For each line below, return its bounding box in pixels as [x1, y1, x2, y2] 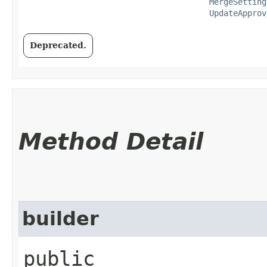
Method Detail [18, 128, 203, 155]
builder [22, 207, 99, 229]
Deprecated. [30, 40, 86, 50]
